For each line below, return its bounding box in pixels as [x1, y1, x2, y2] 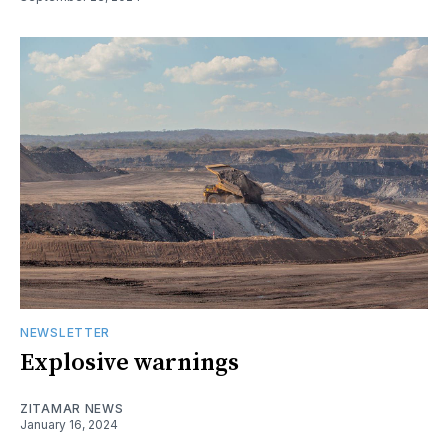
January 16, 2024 [20, 416, 118, 432]
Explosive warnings [20, 347, 239, 378]
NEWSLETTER [20, 324, 110, 340]
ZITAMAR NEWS [20, 400, 124, 416]
